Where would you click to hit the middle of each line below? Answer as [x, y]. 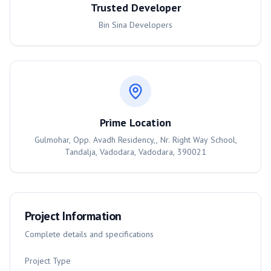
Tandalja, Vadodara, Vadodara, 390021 [135, 152]
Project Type [48, 261]
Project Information [73, 216]
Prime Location [135, 122]
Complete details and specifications [89, 234]
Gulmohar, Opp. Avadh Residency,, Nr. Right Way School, [135, 140]
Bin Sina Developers [135, 25]
